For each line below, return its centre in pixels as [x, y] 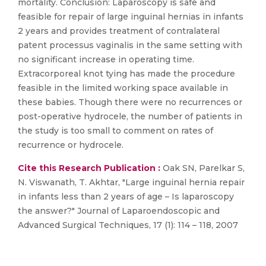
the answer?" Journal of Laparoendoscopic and [119, 211]
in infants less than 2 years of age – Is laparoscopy [126, 197]
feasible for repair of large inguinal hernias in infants [131, 17]
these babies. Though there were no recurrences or [130, 102]
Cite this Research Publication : [89, 168]
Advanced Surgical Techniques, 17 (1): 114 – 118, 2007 [128, 225]
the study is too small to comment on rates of [115, 131]
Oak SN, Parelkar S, [202, 168]
